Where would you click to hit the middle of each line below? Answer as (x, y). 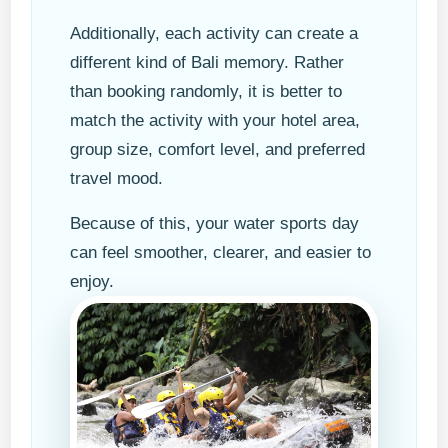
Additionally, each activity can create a (214, 34)
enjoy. (92, 282)
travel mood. (117, 179)
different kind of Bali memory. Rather (207, 63)
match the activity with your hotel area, (215, 121)
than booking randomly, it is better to (206, 92)
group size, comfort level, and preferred (218, 150)
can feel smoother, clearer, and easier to (221, 253)
